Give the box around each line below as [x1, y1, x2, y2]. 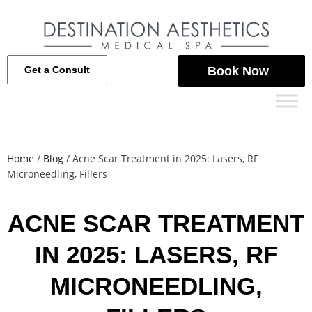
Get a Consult [24, 64, 90, 75]
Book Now [208, 64, 269, 78]
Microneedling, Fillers [7, 167, 107, 180]
